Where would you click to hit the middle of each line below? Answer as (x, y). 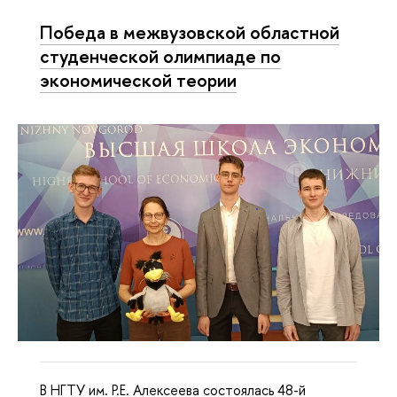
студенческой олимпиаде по (160, 55)
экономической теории (138, 79)
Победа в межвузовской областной (190, 31)
